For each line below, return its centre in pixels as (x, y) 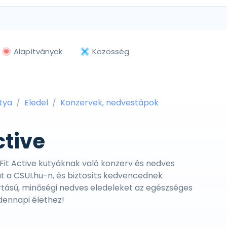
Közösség (111, 51)
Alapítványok (38, 51)
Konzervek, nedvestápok (109, 103)
